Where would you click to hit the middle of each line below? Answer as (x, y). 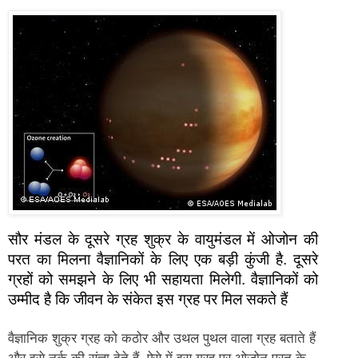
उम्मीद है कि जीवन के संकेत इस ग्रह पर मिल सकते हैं (148, 299)
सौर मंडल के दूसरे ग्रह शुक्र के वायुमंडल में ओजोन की (163, 239)
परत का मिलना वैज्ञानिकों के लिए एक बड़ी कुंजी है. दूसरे (163, 259)
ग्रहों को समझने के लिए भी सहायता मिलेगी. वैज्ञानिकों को (163, 279)
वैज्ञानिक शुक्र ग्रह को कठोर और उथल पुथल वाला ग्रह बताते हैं (162, 338)
